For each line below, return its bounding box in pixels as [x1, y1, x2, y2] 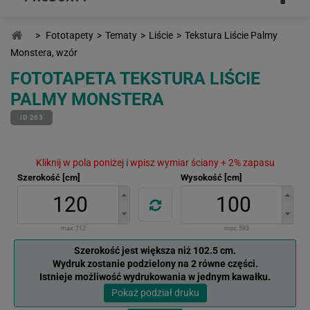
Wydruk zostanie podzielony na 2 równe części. [52, 257, 258, 269]
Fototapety [46, 29, 93, 41]
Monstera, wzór [10, 46, 77, 58]
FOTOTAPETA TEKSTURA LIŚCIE [10, 68, 260, 89]
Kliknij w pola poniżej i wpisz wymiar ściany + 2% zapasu [35, 156, 275, 168]
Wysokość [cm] [180, 172, 242, 183]
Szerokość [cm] [17, 172, 80, 183]
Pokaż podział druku [111, 286, 199, 298]
